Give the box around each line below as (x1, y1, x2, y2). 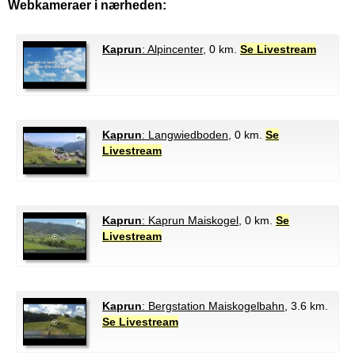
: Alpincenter (142, 43, 203, 56)
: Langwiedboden (142, 128, 228, 142)
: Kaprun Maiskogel (142, 214, 239, 227)
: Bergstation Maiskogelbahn (142, 300, 284, 313)
